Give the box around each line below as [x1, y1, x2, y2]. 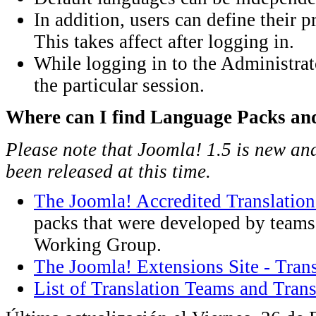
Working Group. [34, 233, 162, 255]
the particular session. [34, 74, 205, 96]
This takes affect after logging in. [34, 30, 294, 52]
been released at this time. [6, 160, 211, 182]
